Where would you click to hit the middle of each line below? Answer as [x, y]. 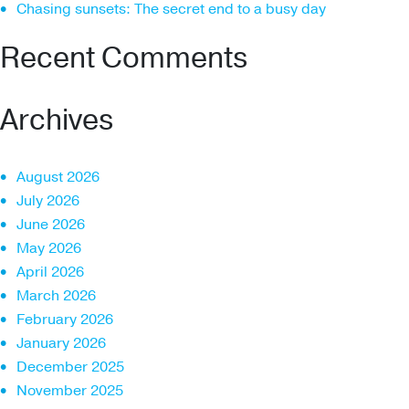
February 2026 [65, 319]
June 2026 [51, 224]
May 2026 [49, 248]
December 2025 [70, 367]
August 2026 [58, 177]
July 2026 [48, 200]
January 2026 [61, 343]
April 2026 [50, 272]
